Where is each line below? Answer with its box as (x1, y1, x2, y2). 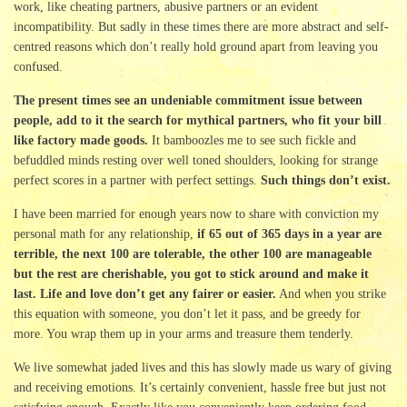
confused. (14, 60, 63, 74)
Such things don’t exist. (261, 174, 391, 188)
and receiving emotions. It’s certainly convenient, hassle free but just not (14, 381, 386, 395)
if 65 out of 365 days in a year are (194, 227, 382, 242)
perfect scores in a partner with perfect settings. (14, 174, 261, 188)
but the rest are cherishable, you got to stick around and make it (14, 267, 369, 282)
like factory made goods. (14, 134, 148, 148)
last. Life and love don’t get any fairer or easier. (14, 287, 276, 302)
